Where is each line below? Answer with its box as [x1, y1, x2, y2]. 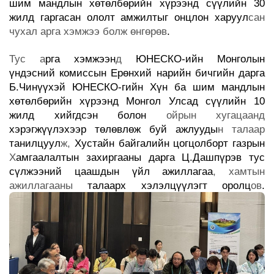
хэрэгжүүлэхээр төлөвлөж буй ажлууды [9, 124, 218, 136]
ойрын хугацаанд [166, 109, 265, 122]
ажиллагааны [9, 180, 73, 192]
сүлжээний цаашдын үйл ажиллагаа [9, 166, 213, 178]
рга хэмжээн [45, 53, 116, 65]
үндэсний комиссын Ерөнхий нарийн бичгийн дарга [9, 67, 265, 80]
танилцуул [9, 138, 61, 150]
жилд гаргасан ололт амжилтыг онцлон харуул [9, 12, 248, 24]
